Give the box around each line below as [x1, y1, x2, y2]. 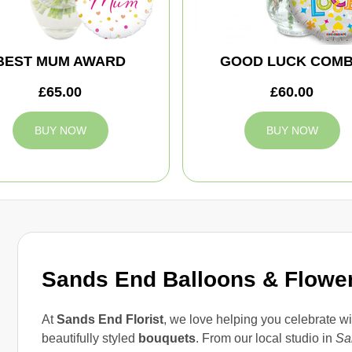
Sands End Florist [57, 312, 163, 326]
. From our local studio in [196, 331, 335, 345]
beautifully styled [42, 331, 138, 345]
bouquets [138, 331, 196, 345]
